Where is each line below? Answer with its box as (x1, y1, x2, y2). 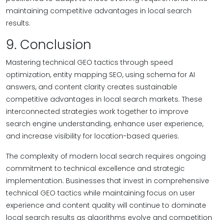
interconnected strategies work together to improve (6, 107, 189, 116)
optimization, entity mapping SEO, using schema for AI (6, 70, 195, 80)
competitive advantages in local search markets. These (6, 94, 202, 104)
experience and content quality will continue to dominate (6, 200, 206, 210)
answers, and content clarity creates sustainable (6, 82, 177, 92)
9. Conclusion (6, 36, 91, 54)
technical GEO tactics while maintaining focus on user (6, 188, 195, 198)
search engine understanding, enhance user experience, (6, 119, 203, 129)
